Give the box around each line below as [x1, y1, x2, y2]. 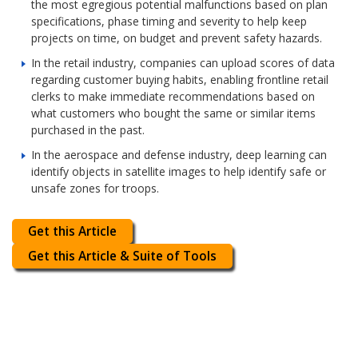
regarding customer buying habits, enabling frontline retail [31, 72, 329, 88]
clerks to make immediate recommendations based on [31, 89, 316, 105]
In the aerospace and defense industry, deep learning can [31, 147, 328, 163]
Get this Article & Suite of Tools [28, 248, 217, 265]
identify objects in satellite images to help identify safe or [31, 164, 327, 180]
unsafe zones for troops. [31, 181, 160, 197]
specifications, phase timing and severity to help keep [31, 14, 308, 30]
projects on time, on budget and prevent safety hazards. [31, 30, 323, 46]
